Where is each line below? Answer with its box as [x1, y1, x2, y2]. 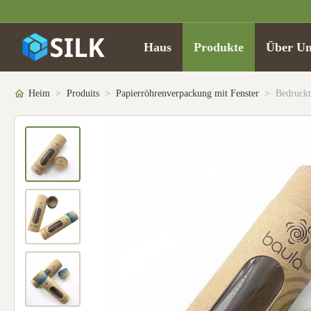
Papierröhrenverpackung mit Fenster [116, 88, 259, 99]
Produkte [193, 40, 244, 54]
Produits [67, 88, 99, 99]
